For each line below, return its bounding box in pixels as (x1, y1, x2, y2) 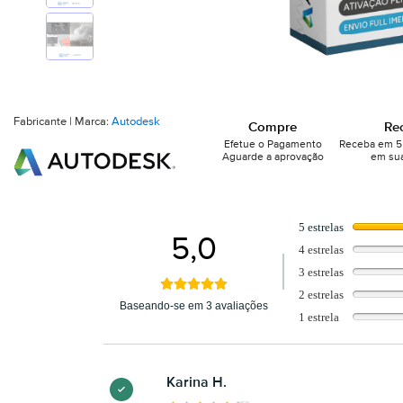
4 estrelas (299, 242, 345, 256)
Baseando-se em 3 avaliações (120, 300, 269, 313)
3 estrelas (299, 264, 345, 279)
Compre (248, 121, 298, 134)
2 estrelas (299, 287, 345, 301)
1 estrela (299, 309, 340, 324)
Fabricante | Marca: (13, 116, 112, 128)
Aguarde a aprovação (221, 152, 324, 163)
